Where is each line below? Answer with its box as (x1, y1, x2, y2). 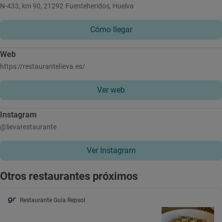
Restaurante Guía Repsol (20, 197, 85, 204)
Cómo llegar (90, 25, 132, 34)
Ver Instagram (86, 146, 136, 155)
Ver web (97, 85, 125, 95)
